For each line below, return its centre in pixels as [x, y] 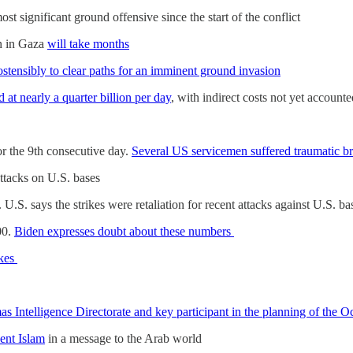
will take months [88, 43]
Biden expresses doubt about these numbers [124, 231]
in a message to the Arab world [125, 338]
